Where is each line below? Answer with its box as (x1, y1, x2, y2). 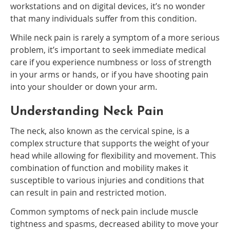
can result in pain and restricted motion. (10, 187, 166, 199)
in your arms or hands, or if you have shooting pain (10, 69, 208, 81)
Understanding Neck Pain (10, 106, 164, 119)
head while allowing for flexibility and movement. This (10, 150, 216, 162)
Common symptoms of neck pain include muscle (10, 206, 198, 218)
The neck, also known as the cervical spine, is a (10, 125, 189, 137)
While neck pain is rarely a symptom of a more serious (10, 32, 220, 44)
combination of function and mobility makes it (10, 162, 188, 174)
